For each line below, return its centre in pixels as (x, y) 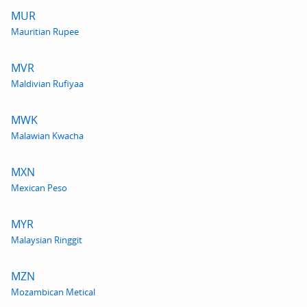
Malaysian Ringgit (47, 240)
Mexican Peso (39, 188)
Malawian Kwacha (47, 136)
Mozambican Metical (53, 292)
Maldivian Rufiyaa (47, 84)
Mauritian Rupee (45, 32)
